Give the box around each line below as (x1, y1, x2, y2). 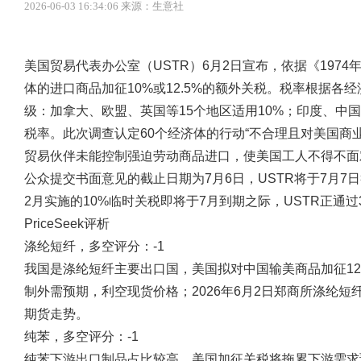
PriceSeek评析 (24, 217, 110, 230)
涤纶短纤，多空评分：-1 (24, 239, 164, 253)
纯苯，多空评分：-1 (24, 330, 139, 343)
